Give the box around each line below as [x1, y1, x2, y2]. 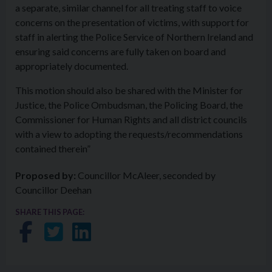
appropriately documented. [15, 60, 128, 72]
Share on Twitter [43, 219, 200, 245]
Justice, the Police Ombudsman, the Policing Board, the [15, 99, 243, 110]
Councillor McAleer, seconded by [76, 169, 216, 181]
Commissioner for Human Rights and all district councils [15, 114, 247, 125]
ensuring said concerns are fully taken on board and [15, 46, 226, 57]
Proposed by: [15, 169, 76, 181]
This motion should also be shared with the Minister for [15, 84, 243, 96]
